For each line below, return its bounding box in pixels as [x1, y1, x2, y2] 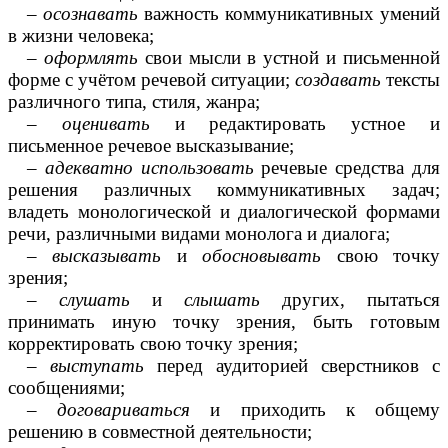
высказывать [52, 245, 162, 267]
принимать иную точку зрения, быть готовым [8, 311, 440, 333]
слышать [183, 289, 260, 311]
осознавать [42, 3, 138, 25]
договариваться [57, 399, 191, 421]
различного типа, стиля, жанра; [8, 91, 260, 113]
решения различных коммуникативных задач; [8, 179, 440, 201]
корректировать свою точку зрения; [8, 333, 298, 355]
